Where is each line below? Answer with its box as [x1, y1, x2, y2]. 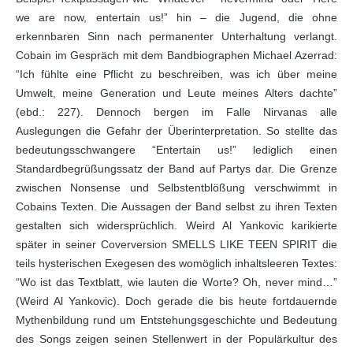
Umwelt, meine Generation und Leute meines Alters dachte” [16, 87, 337, 99]
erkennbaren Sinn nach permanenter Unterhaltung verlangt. [16, 30, 337, 43]
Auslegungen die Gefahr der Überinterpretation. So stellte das [16, 124, 337, 137]
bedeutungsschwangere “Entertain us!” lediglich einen [16, 143, 337, 156]
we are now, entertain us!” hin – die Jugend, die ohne [16, 11, 337, 24]
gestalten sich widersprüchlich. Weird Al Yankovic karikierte [16, 219, 337, 232]
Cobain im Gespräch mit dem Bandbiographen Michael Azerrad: [16, 49, 337, 61]
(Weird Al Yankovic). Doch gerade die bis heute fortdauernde [16, 295, 337, 307]
